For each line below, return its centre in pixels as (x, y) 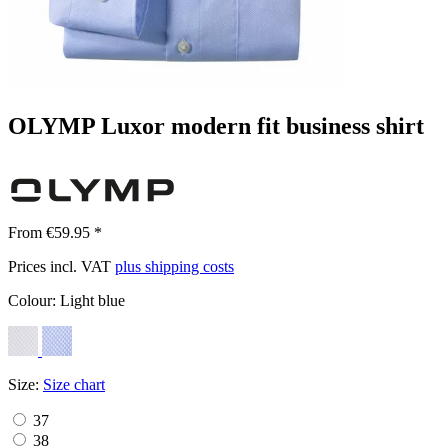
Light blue (92, 300)
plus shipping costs (174, 266)
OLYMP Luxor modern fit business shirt (216, 125)
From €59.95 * (55, 232)
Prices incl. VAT (61, 266)
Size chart (74, 384)
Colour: (34, 300)
